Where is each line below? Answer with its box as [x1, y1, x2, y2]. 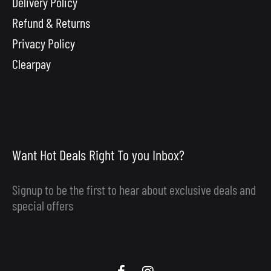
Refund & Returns [12, 14, 90, 30]
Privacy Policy [12, 34, 75, 51]
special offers [12, 197, 73, 214]
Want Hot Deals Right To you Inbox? [12, 146, 184, 164]
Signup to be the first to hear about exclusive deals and [12, 181, 256, 198]
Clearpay [12, 55, 51, 71]
